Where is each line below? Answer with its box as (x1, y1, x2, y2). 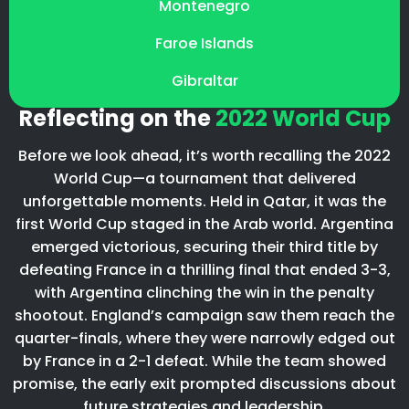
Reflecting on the (18, 102, 215, 133)
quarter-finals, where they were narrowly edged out (14, 327, 395, 349)
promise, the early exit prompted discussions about (13, 372, 396, 394)
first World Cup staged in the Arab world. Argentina (16, 213, 393, 235)
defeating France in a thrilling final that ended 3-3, (18, 258, 391, 280)
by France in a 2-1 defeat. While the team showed (23, 350, 386, 372)
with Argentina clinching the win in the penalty (35, 281, 374, 303)
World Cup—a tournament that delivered (53, 167, 356, 189)
